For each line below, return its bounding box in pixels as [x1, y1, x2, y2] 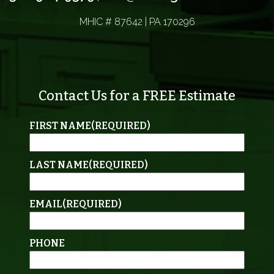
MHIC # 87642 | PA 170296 [79, 15, 195, 28]
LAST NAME [29, 158, 89, 171]
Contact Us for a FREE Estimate [39, 87, 235, 104]
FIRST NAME [29, 119, 91, 131]
